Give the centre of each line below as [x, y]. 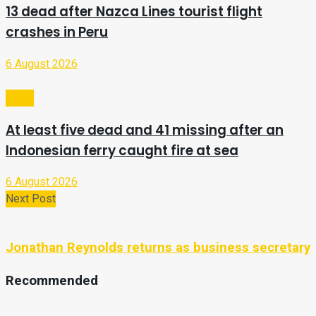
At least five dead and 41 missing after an [145, 130]
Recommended [52, 280]
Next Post [31, 199]
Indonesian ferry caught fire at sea [122, 150]
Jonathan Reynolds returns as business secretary [158, 248]
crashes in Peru [57, 32]
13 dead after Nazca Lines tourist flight [134, 12]
